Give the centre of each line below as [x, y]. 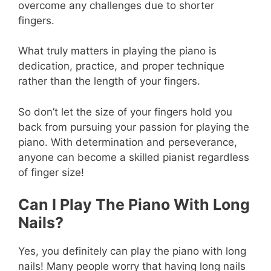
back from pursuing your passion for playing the [134, 127]
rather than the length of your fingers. [109, 81]
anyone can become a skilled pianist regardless [134, 157]
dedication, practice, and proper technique [121, 66]
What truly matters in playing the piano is [117, 51]
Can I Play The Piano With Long [134, 205]
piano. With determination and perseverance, [128, 142]
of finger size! [51, 172]
